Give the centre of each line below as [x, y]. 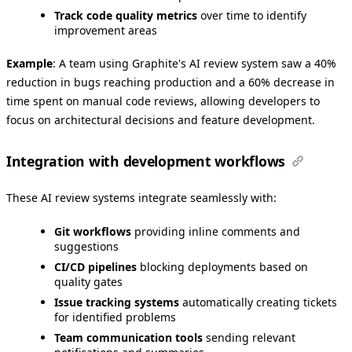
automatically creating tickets [258, 302]
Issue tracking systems [117, 302]
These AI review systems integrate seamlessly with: [141, 197]
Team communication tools [128, 337]
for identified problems [115, 317]
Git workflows [93, 231]
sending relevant [249, 337]
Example [29, 63]
